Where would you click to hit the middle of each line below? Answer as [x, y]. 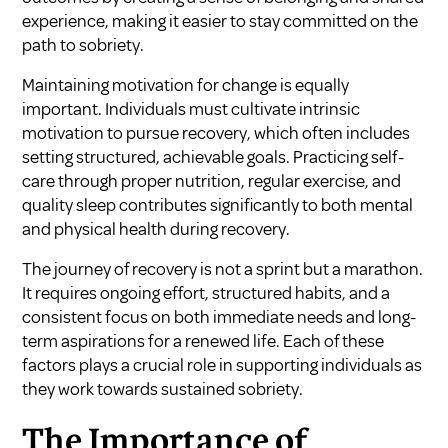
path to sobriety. [83, 45]
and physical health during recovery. [156, 229]
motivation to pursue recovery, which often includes [216, 133]
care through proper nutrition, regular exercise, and [212, 181]
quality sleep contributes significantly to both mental [218, 205]
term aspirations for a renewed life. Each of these [203, 341]
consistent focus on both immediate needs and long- [219, 317]
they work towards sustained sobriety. [163, 389]
